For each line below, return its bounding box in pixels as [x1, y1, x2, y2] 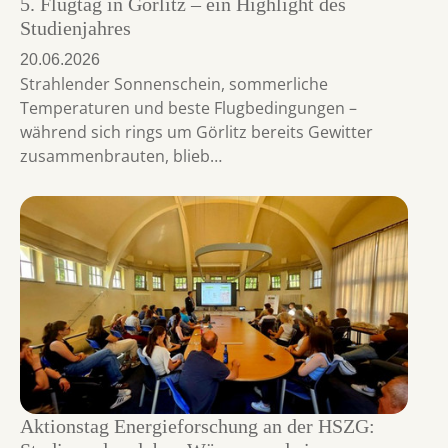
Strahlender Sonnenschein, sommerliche [20, 72, 328, 95]
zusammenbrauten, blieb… [20, 144, 222, 167]
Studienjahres [20, 16, 131, 39]
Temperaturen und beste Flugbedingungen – [20, 96, 357, 119]
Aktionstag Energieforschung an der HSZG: [20, 415, 375, 438]
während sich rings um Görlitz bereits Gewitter [20, 120, 373, 143]
